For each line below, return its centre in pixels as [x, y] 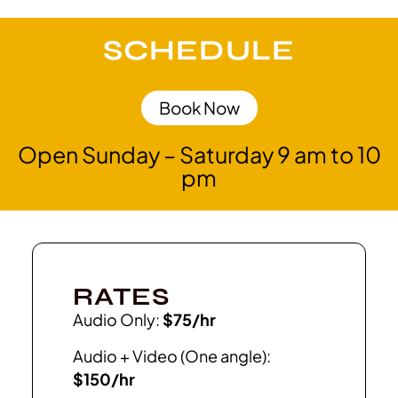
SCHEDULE [199, 50]
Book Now [199, 107]
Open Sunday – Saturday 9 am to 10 [199, 155]
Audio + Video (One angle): [171, 355]
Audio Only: [116, 320]
